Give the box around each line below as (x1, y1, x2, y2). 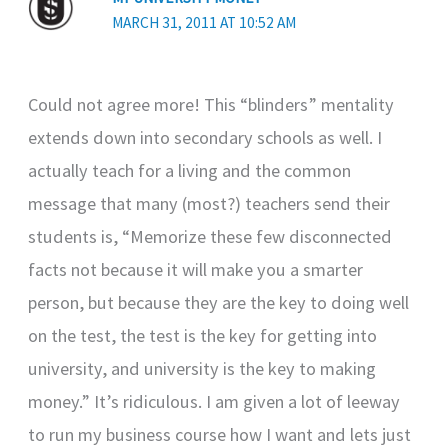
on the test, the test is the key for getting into (28, 324, 378, 348)
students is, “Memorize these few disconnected (28, 225, 393, 249)
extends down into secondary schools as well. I (28, 126, 383, 150)
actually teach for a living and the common (28, 159, 352, 183)
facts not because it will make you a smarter (28, 258, 364, 282)
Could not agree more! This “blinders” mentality (28, 93, 395, 117)
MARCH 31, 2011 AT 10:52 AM (112, 13, 297, 33)
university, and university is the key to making (28, 357, 377, 381)
